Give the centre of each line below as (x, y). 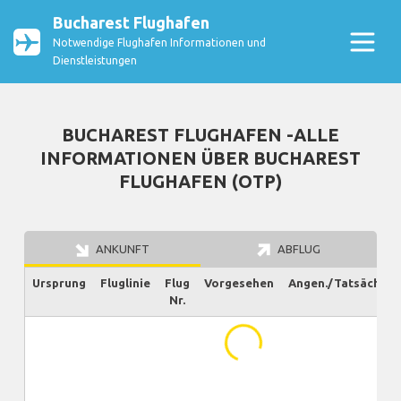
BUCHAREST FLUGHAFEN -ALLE (200, 135)
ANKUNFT (121, 249)
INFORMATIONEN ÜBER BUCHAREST (200, 158)
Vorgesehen (239, 283)
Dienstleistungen (95, 60)
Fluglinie (125, 283)
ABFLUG (298, 249)
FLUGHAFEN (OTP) (200, 182)
